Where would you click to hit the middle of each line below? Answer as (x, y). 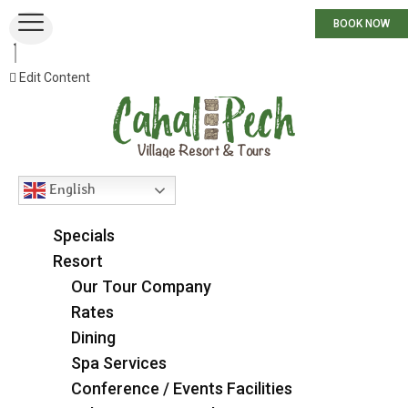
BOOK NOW (362, 24)
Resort (78, 261)
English (70, 189)
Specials (84, 235)
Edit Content (55, 77)
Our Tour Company (141, 286)
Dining (93, 337)
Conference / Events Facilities (182, 388)
